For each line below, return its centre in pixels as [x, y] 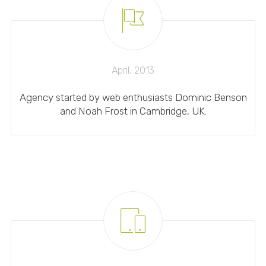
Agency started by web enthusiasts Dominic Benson [133, 97]
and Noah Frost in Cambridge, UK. [133, 111]
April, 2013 [133, 70]
